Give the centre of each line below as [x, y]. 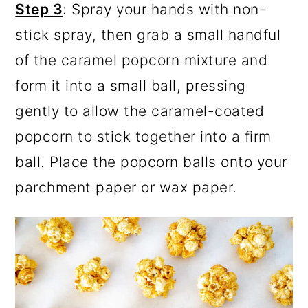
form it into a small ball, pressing [131, 86]
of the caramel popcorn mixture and [142, 60]
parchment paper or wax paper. [126, 188]
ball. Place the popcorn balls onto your [151, 162]
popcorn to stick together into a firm [143, 137]
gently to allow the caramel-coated [140, 111]
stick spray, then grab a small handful [148, 35]
